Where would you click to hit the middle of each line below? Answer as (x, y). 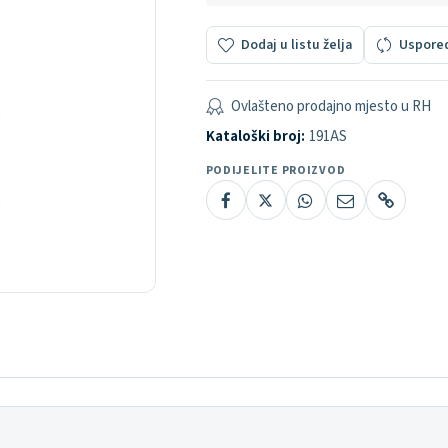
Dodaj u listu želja (296, 45)
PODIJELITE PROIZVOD (275, 170)
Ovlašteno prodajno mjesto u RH (330, 106)
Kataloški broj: (255, 136)
